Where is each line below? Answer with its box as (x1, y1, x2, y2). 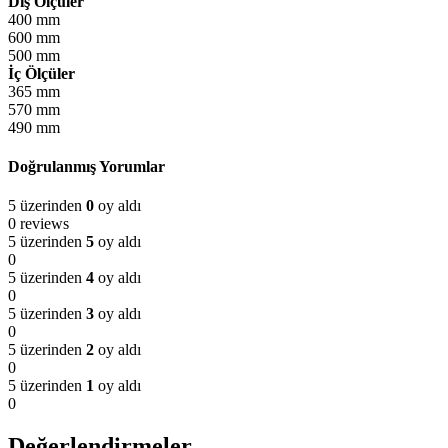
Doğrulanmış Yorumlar (8, 158, 165, 176)
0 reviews (8, 215, 69, 233)
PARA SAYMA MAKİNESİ (118, 180, 304, 198)
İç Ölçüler (8, 64, 75, 82)
